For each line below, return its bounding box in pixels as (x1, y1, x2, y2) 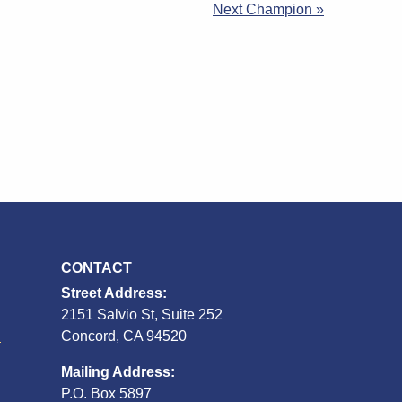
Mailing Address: (61, 363, 175, 380)
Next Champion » (213, 2, 324, 18)
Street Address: (61, 284, 167, 301)
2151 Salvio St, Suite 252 (61, 306, 223, 322)
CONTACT (61, 259, 132, 275)
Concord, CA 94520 (61, 328, 187, 344)
